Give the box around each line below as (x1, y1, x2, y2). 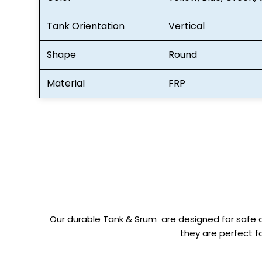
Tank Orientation (47, 19, 125, 33)
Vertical (168, 19, 205, 33)
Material (47, 76, 85, 90)
